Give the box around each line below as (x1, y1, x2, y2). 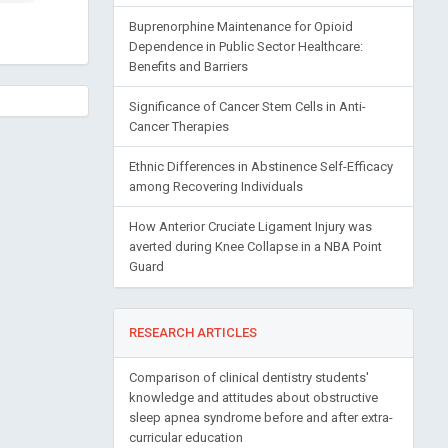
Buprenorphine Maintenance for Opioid (128, 19, 353, 34)
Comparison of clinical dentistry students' (128, 370, 369, 385)
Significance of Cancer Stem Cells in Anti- (128, 99, 366, 114)
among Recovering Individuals (128, 179, 303, 194)
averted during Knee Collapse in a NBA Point (128, 239, 382, 254)
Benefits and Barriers (128, 59, 248, 74)
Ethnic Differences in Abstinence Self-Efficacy (128, 159, 393, 174)
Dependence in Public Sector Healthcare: (128, 39, 363, 54)
